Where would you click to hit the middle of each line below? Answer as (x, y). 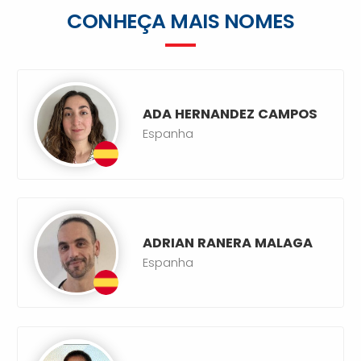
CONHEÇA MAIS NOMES (180, 21)
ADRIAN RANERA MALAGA (228, 243)
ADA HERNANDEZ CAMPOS (230, 114)
